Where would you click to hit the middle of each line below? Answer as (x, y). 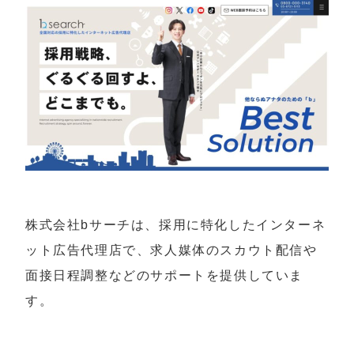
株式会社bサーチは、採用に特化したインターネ (176, 224)
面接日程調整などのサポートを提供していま (164, 275)
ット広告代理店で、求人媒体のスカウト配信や (171, 250)
